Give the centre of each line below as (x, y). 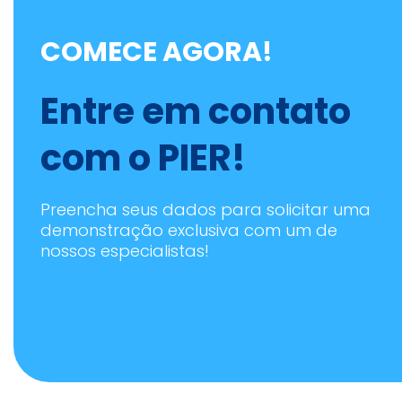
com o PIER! (143, 158)
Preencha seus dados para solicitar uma (205, 210)
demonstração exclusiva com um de (189, 231)
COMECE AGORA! (157, 52)
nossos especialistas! (125, 251)
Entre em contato (196, 112)
